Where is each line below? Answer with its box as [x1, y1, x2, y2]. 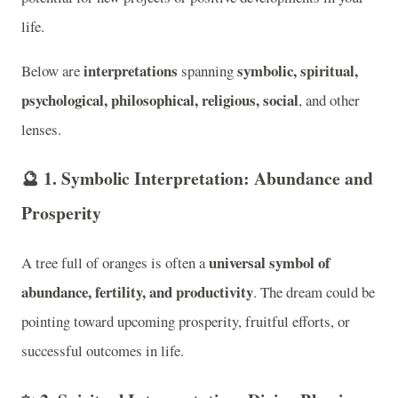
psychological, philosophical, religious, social [21, 88, 298, 111]
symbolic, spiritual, [237, 59, 358, 82]
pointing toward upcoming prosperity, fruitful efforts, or [21, 310, 350, 331]
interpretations [84, 59, 178, 82]
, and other [298, 89, 360, 110]
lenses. [21, 118, 61, 139]
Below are [21, 60, 84, 81]
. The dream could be [253, 281, 375, 302]
